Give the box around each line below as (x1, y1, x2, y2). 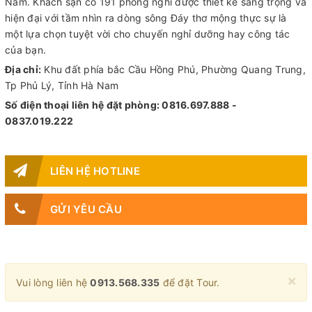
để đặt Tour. (159, 276, 220, 289)
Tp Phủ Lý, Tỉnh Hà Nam (5, 79, 119, 92)
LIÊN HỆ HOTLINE (50, 164, 140, 178)
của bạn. (5, 44, 46, 56)
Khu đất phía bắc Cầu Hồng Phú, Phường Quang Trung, (41, 63, 306, 76)
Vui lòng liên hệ (16, 276, 91, 289)
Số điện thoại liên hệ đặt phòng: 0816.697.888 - (5, 99, 237, 111)
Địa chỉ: (5, 63, 41, 76)
